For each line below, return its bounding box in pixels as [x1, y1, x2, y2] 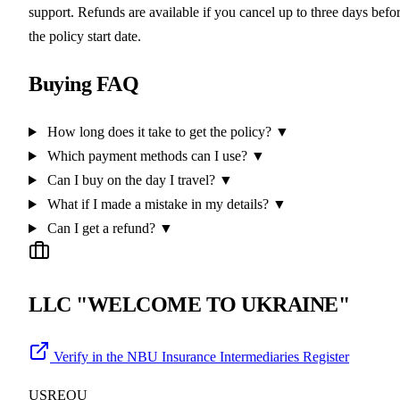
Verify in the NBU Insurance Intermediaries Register [54, 348, 349, 364]
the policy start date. [29, 29, 141, 45]
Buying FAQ [29, 72, 139, 96]
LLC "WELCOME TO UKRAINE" [29, 293, 350, 317]
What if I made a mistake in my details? [43, 196, 272, 212]
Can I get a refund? [43, 221, 159, 237]
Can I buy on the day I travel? [43, 172, 219, 188]
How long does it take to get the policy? [43, 124, 275, 140]
